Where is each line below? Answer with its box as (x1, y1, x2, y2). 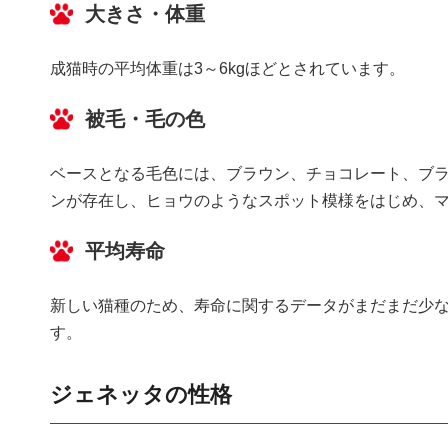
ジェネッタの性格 (50, 381, 232, 407)
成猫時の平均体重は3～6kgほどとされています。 (50, 59, 405, 77)
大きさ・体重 (85, 2, 205, 25)
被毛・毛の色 (85, 107, 205, 130)
